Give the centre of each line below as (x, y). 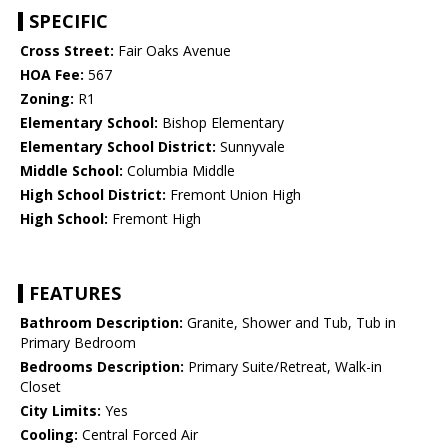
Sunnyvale (250, 147)
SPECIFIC (68, 21)
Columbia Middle (179, 171)
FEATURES (75, 293)
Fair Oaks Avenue (172, 51)
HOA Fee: (52, 75)
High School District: (93, 195)
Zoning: (47, 99)
